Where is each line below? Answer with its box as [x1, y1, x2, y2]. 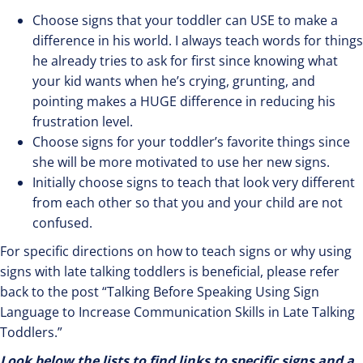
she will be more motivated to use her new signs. [32, 152, 330, 171]
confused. [32, 213, 92, 232]
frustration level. [32, 112, 133, 130]
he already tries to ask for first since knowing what [32, 51, 338, 70]
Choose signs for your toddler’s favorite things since [32, 132, 350, 151]
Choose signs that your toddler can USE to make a [32, 11, 338, 29]
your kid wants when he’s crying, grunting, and [32, 71, 315, 90]
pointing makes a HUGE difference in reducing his [32, 92, 335, 110]
